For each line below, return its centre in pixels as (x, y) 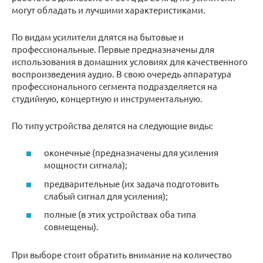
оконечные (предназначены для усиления (131, 153)
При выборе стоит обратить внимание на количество (122, 255)
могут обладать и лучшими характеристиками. (109, 9)
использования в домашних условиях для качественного (130, 61)
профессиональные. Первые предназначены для (113, 49)
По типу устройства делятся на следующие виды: (112, 125)
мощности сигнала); (86, 165)
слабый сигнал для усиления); (106, 195)
